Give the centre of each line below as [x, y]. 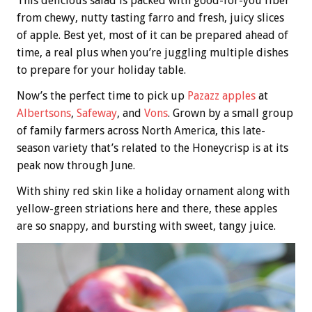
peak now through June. [76, 165]
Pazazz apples [221, 95]
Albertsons [44, 113]
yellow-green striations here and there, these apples [147, 208]
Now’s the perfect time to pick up [102, 95]
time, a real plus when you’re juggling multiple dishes [153, 52]
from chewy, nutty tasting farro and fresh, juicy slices [150, 17]
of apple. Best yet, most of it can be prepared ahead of [153, 35]
